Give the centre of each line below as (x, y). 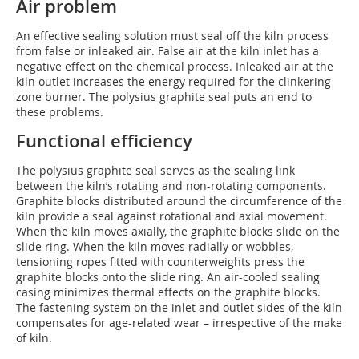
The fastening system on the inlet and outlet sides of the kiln (179, 307)
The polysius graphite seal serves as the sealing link (155, 170)
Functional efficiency (104, 141)
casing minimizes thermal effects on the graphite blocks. (168, 292)
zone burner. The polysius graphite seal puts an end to (164, 96)
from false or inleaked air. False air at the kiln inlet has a (167, 50)
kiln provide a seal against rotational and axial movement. (171, 216)
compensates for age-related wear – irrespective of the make (179, 322)
